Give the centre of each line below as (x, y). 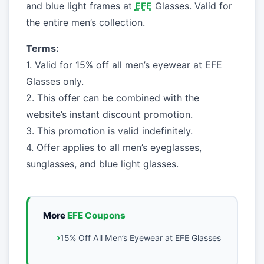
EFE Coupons (97, 215)
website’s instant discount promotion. (109, 115)
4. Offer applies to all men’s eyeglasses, (113, 148)
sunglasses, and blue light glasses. (102, 164)
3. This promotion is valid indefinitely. (109, 131)
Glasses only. (55, 82)
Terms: (42, 49)
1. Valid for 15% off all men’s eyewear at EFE (124, 65)
